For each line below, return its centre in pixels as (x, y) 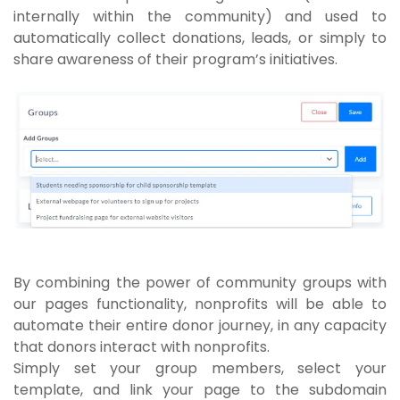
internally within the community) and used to (200, 16)
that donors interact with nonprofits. (142, 347)
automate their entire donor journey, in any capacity (200, 326)
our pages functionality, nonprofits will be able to (200, 304)
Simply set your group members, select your (200, 369)
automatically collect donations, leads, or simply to (200, 37)
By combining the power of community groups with (200, 283)
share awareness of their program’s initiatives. (175, 59)
